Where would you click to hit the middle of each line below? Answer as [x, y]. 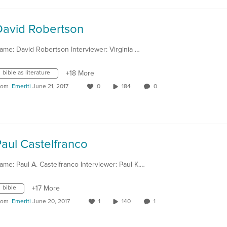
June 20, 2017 [51, 202]
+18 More [80, 73]
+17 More [46, 188]
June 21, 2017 [50, 87]
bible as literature [26, 73]
